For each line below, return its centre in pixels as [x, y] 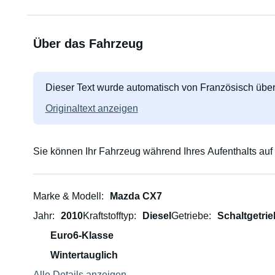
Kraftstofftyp [108, 216]
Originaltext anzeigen [91, 108]
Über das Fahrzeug [88, 44]
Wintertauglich [84, 255]
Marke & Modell [67, 196]
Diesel [157, 216]
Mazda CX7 [136, 196]
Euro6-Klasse [82, 235]
